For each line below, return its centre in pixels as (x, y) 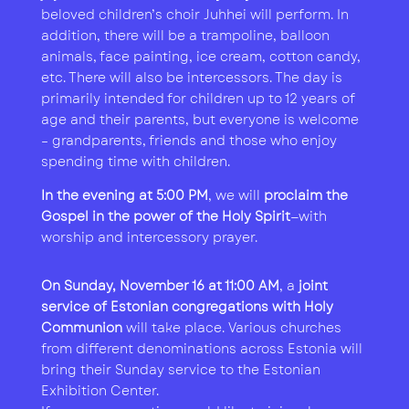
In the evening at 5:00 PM (124, 196)
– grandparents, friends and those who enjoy (189, 141)
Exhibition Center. (100, 391)
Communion (81, 328)
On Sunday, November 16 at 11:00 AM (160, 286)
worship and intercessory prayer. (149, 238)
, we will (236, 196)
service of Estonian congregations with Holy (187, 307)
